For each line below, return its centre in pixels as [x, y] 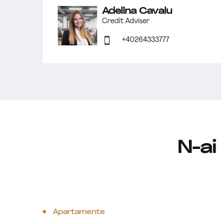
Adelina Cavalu [137, 12]
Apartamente [79, 212]
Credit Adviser [126, 21]
